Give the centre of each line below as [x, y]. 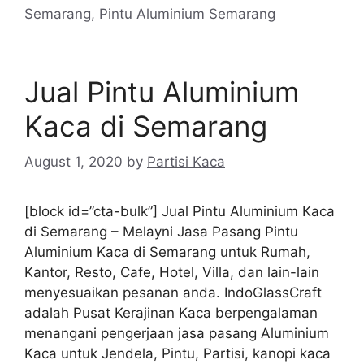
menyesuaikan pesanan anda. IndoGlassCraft [173, 292]
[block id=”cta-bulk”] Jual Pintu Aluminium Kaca [180, 211]
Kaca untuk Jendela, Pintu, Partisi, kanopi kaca [178, 353]
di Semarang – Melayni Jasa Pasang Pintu [161, 232]
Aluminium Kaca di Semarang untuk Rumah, [167, 252]
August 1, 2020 [74, 162]
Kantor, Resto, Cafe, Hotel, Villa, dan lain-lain [172, 272]
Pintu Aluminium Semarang [187, 13]
